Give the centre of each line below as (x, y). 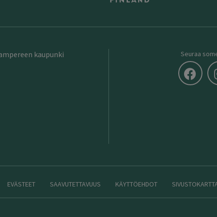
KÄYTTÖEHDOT (136, 184)
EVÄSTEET (21, 184)
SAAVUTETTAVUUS (75, 184)
